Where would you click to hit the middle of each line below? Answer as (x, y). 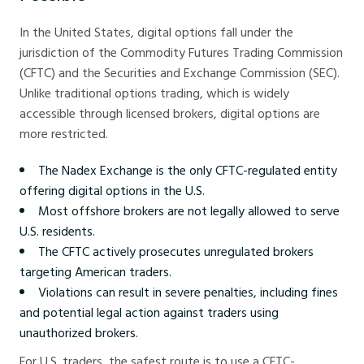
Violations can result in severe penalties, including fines (188, 292)
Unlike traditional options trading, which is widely (154, 93)
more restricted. (64, 134)
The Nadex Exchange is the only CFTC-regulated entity (188, 170)
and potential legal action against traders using (149, 312)
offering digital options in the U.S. (112, 191)
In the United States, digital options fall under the (156, 32)
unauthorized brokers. (79, 333)
